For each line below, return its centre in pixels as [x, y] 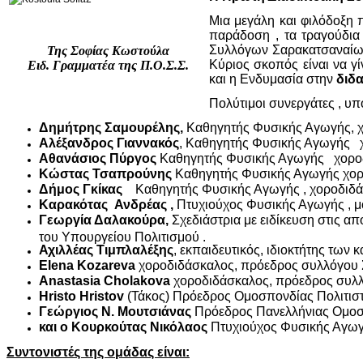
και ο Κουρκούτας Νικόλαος [125, 327]
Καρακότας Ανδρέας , [106, 204]
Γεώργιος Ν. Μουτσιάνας [115, 311]
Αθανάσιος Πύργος [98, 158]
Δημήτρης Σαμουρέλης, [111, 127]
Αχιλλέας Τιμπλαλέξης [106, 250]
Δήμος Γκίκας [81, 189]
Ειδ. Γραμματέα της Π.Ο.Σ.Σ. [108, 65]
